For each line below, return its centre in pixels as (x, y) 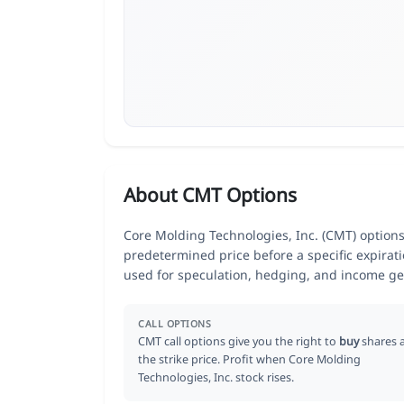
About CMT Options (210, 194)
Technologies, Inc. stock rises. (216, 377)
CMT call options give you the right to (239, 341)
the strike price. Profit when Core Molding (249, 359)
